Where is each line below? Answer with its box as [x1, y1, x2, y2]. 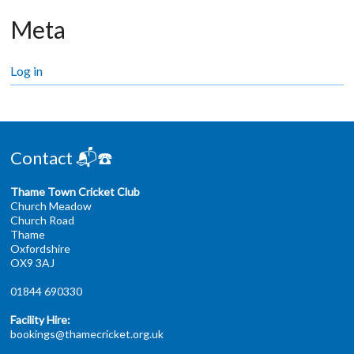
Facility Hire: [10, 312, 71, 326]
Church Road [10, 213, 75, 227]
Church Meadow [10, 198, 92, 213]
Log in [10, 62, 43, 78]
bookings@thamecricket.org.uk [10, 326, 164, 341]
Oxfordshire [10, 241, 71, 255]
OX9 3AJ [10, 255, 55, 269]
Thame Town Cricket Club [10, 184, 141, 198]
